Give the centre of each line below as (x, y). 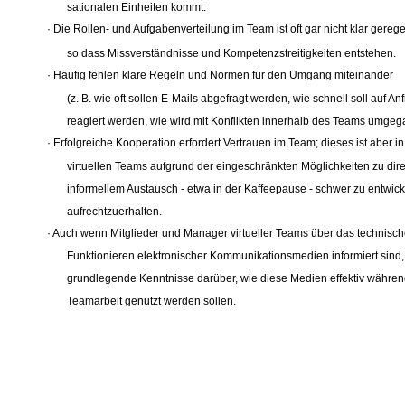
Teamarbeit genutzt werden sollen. (152, 301)
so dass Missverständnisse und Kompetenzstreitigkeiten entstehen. (232, 53)
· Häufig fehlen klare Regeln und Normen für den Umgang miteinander (221, 75)
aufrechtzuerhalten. (115, 211)
